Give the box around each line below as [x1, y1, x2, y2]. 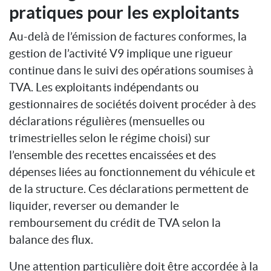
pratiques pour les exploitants [9, 2, 240, 22]
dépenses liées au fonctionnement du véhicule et [9, 165, 255, 178]
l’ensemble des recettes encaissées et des [9, 148, 216, 162]
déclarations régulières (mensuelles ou [9, 114, 205, 128]
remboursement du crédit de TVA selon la [9, 215, 221, 229]
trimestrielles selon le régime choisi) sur [9, 131, 211, 145]
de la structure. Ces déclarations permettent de [9, 181, 249, 195]
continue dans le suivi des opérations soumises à [9, 63, 253, 77]
